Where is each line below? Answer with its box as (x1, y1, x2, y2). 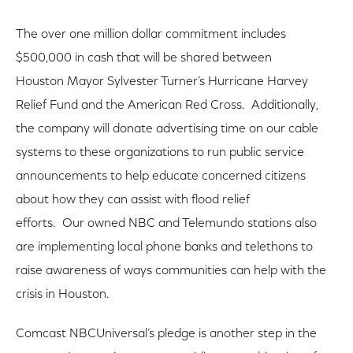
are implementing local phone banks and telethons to (16, 241, 313, 254)
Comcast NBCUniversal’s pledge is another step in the (16, 328, 317, 340)
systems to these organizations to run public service (16, 147, 304, 159)
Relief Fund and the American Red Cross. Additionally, (16, 99, 318, 112)
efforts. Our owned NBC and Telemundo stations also (16, 217, 317, 230)
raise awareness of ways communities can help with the (16, 265, 326, 277)
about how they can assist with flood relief (16, 194, 250, 206)
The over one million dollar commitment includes (16, 28, 286, 41)
